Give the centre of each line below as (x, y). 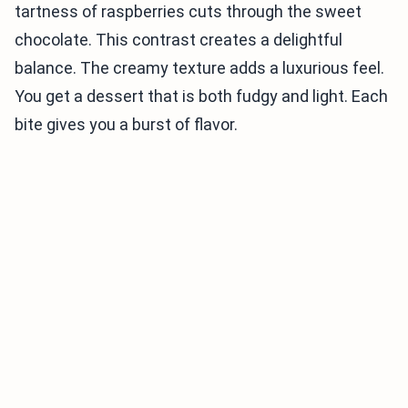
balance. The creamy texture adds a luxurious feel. (199, 68)
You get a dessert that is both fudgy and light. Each (201, 97)
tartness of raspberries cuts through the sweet (188, 12)
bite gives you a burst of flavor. (126, 125)
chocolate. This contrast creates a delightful (178, 40)
